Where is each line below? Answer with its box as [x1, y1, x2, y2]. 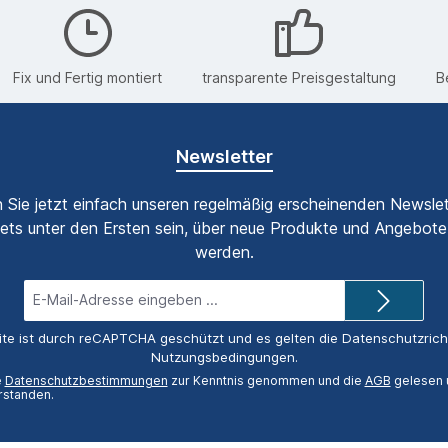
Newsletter [175, 146, 273, 168]
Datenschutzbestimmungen [4, 373, 168, 389]
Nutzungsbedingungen [150, 349, 295, 366]
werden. [194, 242, 254, 263]
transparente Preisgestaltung [202, 68, 396, 86]
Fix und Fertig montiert [13, 68, 162, 86]
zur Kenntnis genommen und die [167, 373, 365, 389]
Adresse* [184, 317, 242, 333]
